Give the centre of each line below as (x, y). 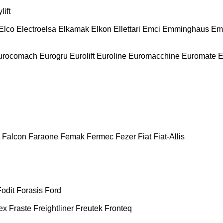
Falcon (14, 136)
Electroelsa (36, 29)
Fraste (20, 208)
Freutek (89, 208)
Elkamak (74, 29)
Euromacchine (154, 56)
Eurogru (54, 56)
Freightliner (54, 208)
